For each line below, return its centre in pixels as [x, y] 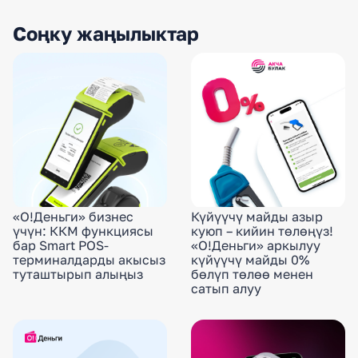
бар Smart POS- [61, 246]
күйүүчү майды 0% [250, 260]
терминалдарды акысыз [89, 260]
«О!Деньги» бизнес [73, 217]
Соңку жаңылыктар [106, 33]
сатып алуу [226, 289]
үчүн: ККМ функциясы [83, 231]
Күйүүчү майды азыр [257, 217]
